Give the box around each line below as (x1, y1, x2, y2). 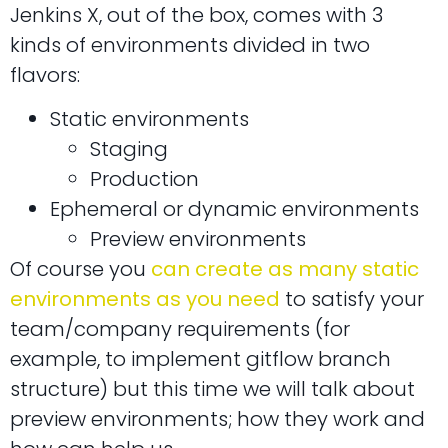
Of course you (10, 255, 151, 283)
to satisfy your (280, 285, 424, 313)
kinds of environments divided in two (10, 30, 370, 59)
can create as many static (151, 255, 419, 283)
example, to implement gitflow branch (10, 345, 391, 373)
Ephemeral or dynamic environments (50, 195, 419, 223)
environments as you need (10, 285, 280, 313)
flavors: (10, 60, 80, 89)
